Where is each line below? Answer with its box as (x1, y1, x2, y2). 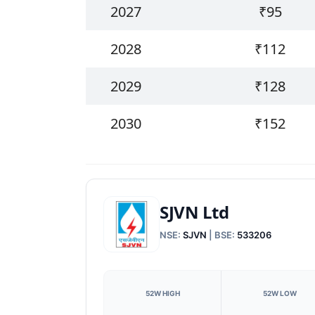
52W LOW (263, 289, 297, 298)
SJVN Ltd (160, 200, 229, 224)
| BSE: (207, 229, 237, 240)
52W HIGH (145, 289, 180, 298)
